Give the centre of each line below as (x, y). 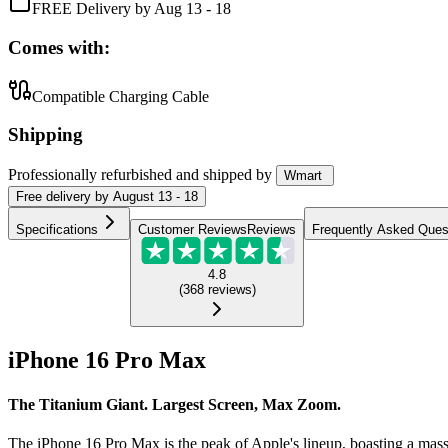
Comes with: (59, 48)
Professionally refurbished (90, 175)
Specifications (57, 230)
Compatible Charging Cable (120, 96)
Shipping (45, 135)
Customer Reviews (192, 230)
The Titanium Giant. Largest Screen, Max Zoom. (174, 404)
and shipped (214, 175)
